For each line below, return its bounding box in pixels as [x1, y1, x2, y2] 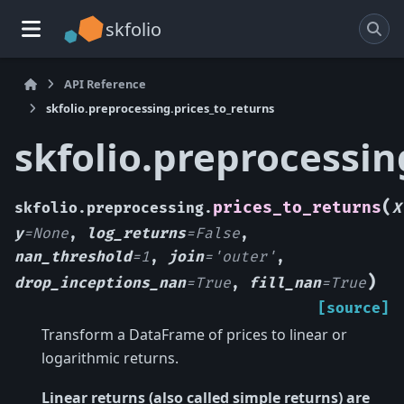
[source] [317, 298, 390, 317]
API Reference [64, 76, 147, 92]
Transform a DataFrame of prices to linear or [41, 324, 347, 344]
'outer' [213, 247, 276, 266]
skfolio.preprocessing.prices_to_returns [46, 100, 274, 116]
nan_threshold [14, 247, 132, 266]
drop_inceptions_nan [14, 273, 186, 292]
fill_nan [249, 273, 321, 292]
